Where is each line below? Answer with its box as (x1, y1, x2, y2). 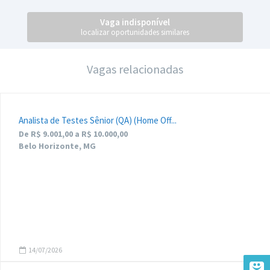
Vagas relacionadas (87, 61, 183, 77)
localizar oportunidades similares (81, 27, 189, 37)
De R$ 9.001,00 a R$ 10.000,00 (19, 128, 128, 139)
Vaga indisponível (100, 16, 170, 28)
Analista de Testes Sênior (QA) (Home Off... (19, 115, 177, 126)
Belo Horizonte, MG (19, 140, 96, 151)
